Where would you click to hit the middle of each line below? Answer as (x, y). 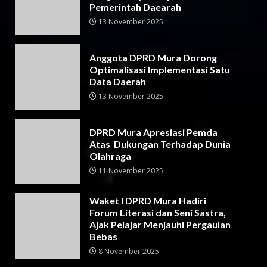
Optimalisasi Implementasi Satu (160, 69)
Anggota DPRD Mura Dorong (153, 57)
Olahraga (110, 156)
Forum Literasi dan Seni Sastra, (158, 212)
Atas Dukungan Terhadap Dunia (160, 144)
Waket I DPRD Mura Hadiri (148, 200)
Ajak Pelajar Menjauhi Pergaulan (160, 224)
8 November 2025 (128, 251)
